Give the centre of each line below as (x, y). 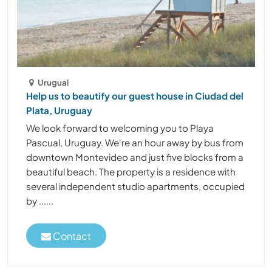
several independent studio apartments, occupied (135, 186)
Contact (71, 236)
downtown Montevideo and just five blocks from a (135, 157)
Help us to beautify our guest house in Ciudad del (135, 96)
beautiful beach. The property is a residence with (131, 172)
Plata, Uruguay (59, 110)
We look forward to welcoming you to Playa (120, 128)
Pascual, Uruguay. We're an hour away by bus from (135, 143)
